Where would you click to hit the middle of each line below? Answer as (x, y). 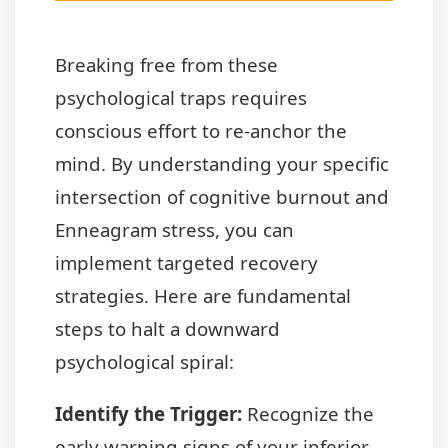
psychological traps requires (181, 97)
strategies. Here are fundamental (203, 295)
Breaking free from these (166, 64)
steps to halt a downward (167, 328)
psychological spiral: (144, 361)
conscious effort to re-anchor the (201, 130)
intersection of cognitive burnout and (222, 196)
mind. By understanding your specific (222, 163)
